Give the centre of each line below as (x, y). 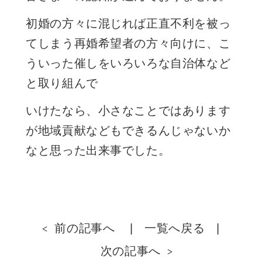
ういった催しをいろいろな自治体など (128, 63)
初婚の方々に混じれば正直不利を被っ (128, 23)
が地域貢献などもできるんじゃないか (128, 130)
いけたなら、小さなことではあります (128, 110)
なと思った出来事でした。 (98, 150)
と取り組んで (62, 83)
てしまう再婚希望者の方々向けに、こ (128, 43)
